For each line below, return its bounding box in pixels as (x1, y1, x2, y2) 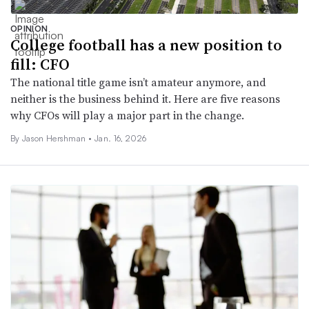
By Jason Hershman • (10, 133, 92, 144)
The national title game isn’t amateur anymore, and (10, 74, 266, 90)
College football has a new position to (10, 34, 282, 56)
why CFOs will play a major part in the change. (10, 108, 244, 123)
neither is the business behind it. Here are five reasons (10, 91, 280, 107)
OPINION (10, 23, 48, 34)
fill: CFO (10, 54, 70, 75)
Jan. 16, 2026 (94, 133, 147, 144)
